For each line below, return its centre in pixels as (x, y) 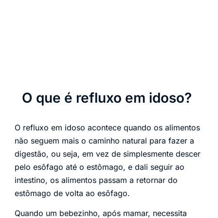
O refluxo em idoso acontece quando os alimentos (107, 127)
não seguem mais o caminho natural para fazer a (104, 140)
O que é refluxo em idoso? (107, 98)
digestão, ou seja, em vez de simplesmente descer (108, 154)
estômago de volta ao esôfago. (72, 193)
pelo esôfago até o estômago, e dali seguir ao (100, 167)
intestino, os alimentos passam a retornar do (96, 180)
